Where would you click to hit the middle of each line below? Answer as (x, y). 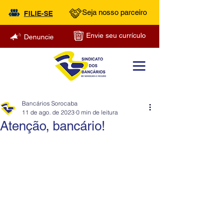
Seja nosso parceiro (114, 12)
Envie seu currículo (116, 35)
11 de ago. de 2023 (48, 112)
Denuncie (39, 37)
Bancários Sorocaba (50, 103)
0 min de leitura (97, 112)
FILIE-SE (38, 13)
